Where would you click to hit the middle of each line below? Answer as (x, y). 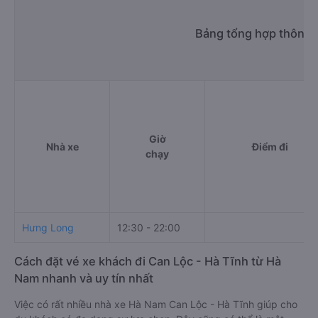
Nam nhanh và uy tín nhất (84, 279)
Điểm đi (270, 147)
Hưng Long (48, 228)
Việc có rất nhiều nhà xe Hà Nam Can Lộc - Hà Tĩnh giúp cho (156, 305)
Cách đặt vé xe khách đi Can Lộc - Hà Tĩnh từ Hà (148, 262)
